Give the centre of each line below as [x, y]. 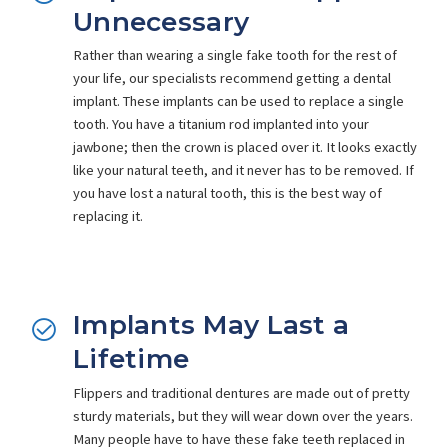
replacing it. [108, 216]
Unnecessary [161, 22]
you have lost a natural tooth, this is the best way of [228, 193]
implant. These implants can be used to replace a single [239, 101]
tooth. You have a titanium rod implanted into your [221, 124]
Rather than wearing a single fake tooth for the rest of [235, 55]
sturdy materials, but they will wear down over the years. [243, 415]
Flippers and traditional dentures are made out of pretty [242, 392]
